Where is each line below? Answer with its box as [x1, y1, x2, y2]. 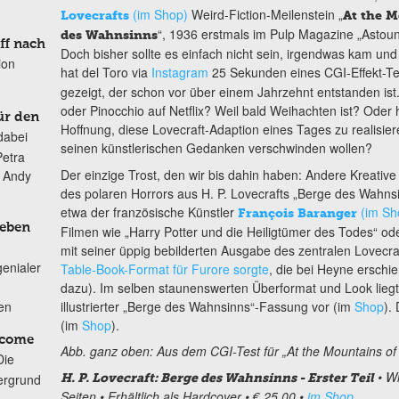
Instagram [151, 63, 208, 82]
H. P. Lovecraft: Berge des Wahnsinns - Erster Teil [60, 370, 374, 387]
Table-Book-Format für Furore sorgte [60, 259, 269, 278]
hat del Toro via [60, 63, 151, 82]
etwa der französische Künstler [60, 202, 238, 221]
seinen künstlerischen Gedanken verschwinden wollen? [60, 139, 372, 158]
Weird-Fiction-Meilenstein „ [187, 5, 343, 24]
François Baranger [237, 205, 361, 221]
